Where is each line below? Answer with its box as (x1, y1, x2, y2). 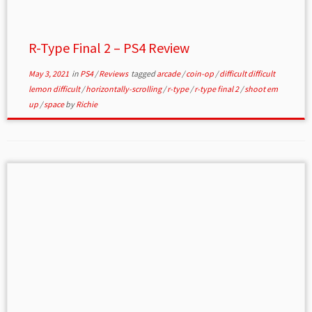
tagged (129, 68, 157, 79)
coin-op (185, 68, 215, 79)
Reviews (98, 68, 130, 79)
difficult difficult (219, 68, 275, 79)
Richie (75, 99, 97, 110)
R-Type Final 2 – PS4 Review (28, 39, 189, 57)
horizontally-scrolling (85, 84, 163, 95)
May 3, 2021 (28, 68, 69, 79)
